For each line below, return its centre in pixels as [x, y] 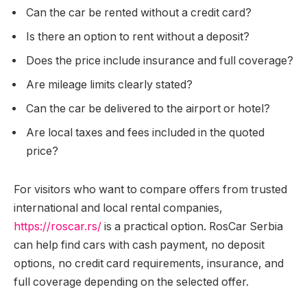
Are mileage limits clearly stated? [109, 85]
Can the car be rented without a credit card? [139, 13]
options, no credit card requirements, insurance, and [149, 263]
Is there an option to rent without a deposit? [138, 37]
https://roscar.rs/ [58, 226]
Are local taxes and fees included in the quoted [145, 133]
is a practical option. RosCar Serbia [192, 226]
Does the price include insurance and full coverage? [160, 61]
